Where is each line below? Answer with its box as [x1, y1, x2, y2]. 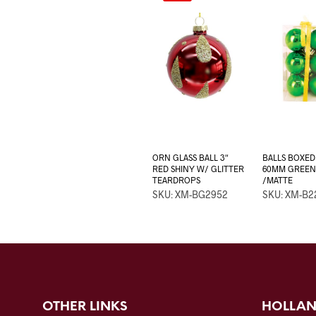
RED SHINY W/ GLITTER [152, 164, 244, 174]
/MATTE [262, 175, 293, 186]
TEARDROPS [152, 175, 200, 186]
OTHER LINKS [42, 300, 128, 315]
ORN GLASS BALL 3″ [152, 152, 229, 163]
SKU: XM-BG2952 [152, 188, 228, 201]
